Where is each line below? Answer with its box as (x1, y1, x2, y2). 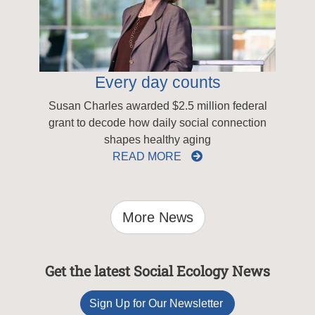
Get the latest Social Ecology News (45, 261, 270, 280)
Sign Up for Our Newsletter (89, 297, 226, 309)
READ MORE (112, 150, 184, 162)
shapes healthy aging (104, 133, 211, 146)
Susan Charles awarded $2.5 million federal (48, 99, 267, 112)
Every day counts (94, 72, 221, 91)
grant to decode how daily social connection (49, 116, 266, 129)
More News (122, 209, 193, 225)
